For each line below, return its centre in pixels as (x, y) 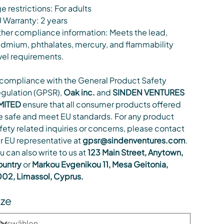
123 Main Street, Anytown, (135, 152)
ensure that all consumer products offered (101, 104)
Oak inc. (79, 92)
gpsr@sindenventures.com (134, 140)
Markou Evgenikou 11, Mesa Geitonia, (99, 164)
